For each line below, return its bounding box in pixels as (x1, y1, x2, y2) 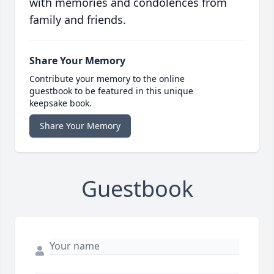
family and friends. (29, 12, 126, 28)
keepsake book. (29, 97, 92, 109)
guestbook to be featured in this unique (29, 85, 193, 97)
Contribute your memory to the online (29, 73, 185, 85)
